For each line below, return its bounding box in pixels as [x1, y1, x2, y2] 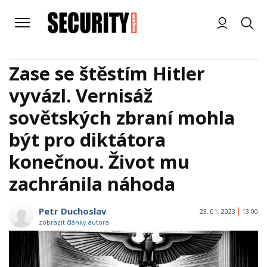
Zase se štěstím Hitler [9, 61, 205, 86]
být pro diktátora [9, 127, 166, 152]
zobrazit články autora [39, 218, 109, 226]
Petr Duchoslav [39, 205, 107, 217]
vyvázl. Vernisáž [9, 83, 153, 108]
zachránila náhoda [9, 171, 175, 196]
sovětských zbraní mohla [9, 105, 235, 130]
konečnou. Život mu [9, 149, 190, 174]
